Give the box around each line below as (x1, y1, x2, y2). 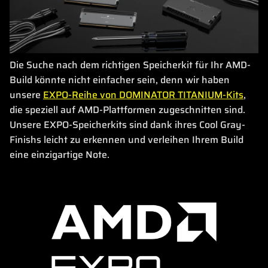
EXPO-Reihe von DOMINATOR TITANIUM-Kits (43, 87, 243, 102)
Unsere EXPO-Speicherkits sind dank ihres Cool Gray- (10, 117, 245, 132)
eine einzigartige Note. (10, 147, 109, 162)
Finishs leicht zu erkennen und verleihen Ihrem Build (10, 132, 243, 147)
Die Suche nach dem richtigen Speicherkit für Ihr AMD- (10, 57, 251, 72)
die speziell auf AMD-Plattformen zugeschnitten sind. (10, 102, 245, 117)
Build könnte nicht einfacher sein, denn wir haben (10, 72, 230, 87)
